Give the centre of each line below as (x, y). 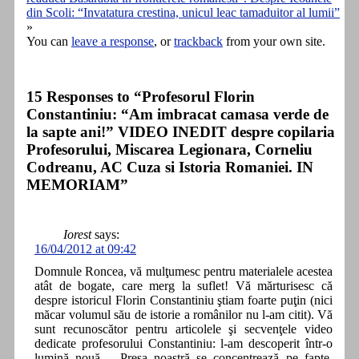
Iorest (77, 234)
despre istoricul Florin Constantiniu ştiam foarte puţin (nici (184, 300)
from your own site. (274, 42)
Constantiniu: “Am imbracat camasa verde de (177, 115)
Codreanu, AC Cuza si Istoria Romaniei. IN (170, 167)
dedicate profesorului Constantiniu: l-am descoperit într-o (184, 343)
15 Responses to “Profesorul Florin (141, 97)
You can (49, 42)
